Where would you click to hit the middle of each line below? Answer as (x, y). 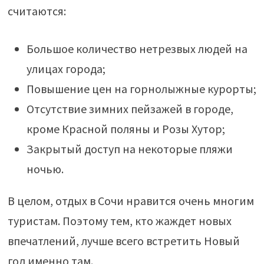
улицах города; (66, 69)
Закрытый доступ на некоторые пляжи (129, 149)
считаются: (37, 11)
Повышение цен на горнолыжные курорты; (141, 89)
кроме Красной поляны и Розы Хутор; (126, 129)
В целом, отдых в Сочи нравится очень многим (131, 201)
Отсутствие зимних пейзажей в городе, (130, 109)
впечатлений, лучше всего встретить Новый (123, 241)
